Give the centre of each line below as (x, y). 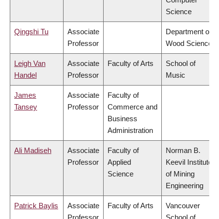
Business (122, 119)
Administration (130, 131)
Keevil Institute (189, 162)
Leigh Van (30, 64)
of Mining (180, 174)
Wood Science (189, 44)
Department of (188, 32)
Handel (25, 75)
